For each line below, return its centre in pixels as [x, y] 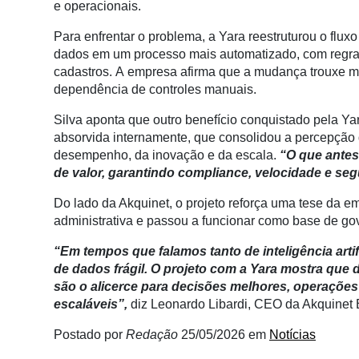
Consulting [37, 214]
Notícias [292, 335]
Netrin [56, 70]
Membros [33, 9]
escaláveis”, [91, 304]
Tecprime [97, 131]
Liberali [44, 39]
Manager [32, 244]
